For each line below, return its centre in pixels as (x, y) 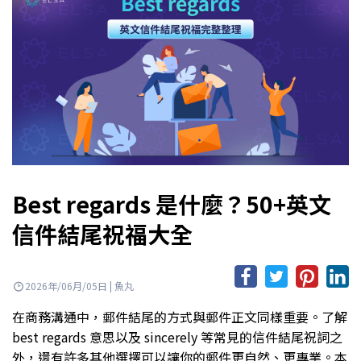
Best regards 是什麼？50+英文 (172, 203)
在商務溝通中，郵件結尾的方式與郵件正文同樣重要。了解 (180, 317)
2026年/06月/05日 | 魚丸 (79, 285)
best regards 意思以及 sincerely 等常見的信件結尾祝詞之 (177, 337)
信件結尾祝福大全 (102, 233)
